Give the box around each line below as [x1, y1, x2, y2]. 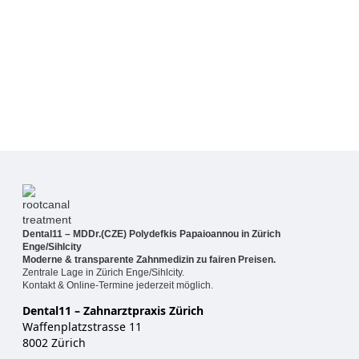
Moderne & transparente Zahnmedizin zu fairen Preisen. [22, 253, 276, 265]
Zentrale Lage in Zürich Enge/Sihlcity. [22, 266, 184, 278]
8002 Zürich [22, 335, 86, 351]
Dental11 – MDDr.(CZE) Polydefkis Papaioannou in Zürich [22, 228, 280, 240]
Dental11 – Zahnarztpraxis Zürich [22, 303, 204, 319]
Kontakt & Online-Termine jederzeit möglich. [22, 279, 213, 291]
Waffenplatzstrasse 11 [22, 319, 142, 335]
